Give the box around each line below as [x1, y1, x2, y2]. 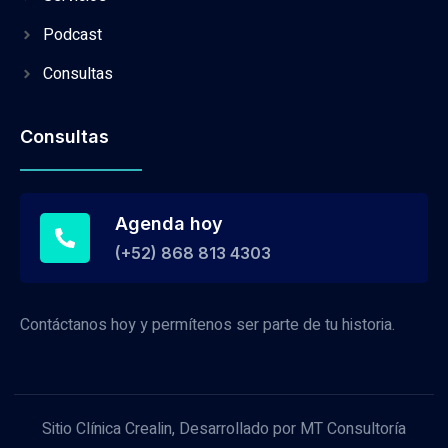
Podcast [42, 23, 102, 48]
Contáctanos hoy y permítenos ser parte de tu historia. [20, 313, 395, 338]
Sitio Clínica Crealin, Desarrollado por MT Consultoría [42, 416, 406, 441]
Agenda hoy [115, 213, 223, 235]
